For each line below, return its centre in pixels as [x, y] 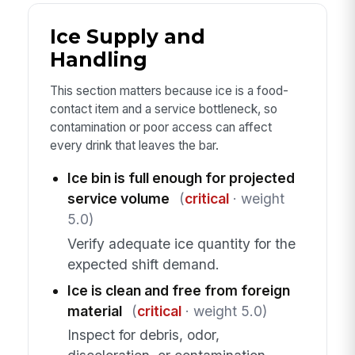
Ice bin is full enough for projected [181, 178]
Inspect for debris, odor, [143, 335]
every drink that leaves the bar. [134, 145]
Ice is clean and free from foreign [178, 290]
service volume [118, 199]
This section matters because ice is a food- [169, 90]
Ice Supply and [127, 36]
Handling [98, 59]
